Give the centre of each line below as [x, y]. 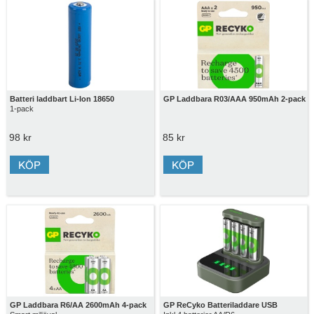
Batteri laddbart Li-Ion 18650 [62, 98]
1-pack [21, 108]
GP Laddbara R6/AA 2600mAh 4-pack [78, 305]
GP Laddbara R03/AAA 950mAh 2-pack [235, 98]
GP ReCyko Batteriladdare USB [221, 305]
